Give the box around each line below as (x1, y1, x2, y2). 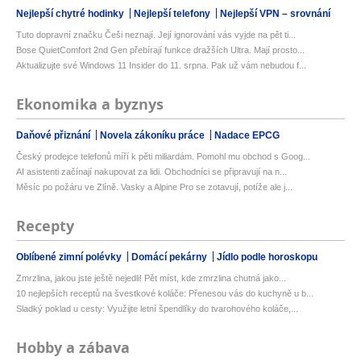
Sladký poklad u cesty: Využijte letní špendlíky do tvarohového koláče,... (16, 304, 298, 314)
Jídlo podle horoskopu (217, 251, 317, 263)
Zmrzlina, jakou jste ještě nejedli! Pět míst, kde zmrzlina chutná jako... (16, 273, 286, 284)
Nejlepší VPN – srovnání (220, 8, 330, 20)
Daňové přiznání (16, 130, 93, 142)
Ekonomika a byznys (16, 94, 164, 115)
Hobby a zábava (16, 338, 130, 359)
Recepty (16, 216, 74, 237)
